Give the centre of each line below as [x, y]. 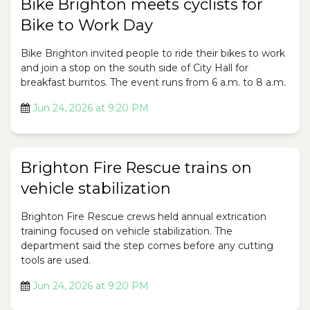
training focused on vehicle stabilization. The [127, 231]
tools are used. [56, 261]
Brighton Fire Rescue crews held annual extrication [144, 217]
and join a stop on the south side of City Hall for [135, 68]
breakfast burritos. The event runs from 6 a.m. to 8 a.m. [153, 83]
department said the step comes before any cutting [147, 246]
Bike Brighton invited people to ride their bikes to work [153, 54]
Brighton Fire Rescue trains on [136, 168]
